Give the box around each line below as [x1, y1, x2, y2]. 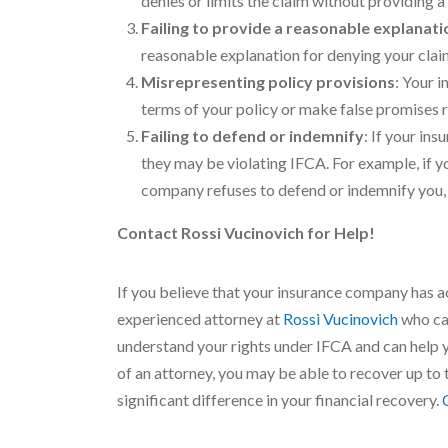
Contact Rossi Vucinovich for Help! [117, 223, 375, 242]
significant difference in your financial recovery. [117, 390, 442, 409]
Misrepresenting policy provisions [141, 72, 395, 91]
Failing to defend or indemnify [141, 126, 364, 145]
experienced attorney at [117, 309, 283, 328]
